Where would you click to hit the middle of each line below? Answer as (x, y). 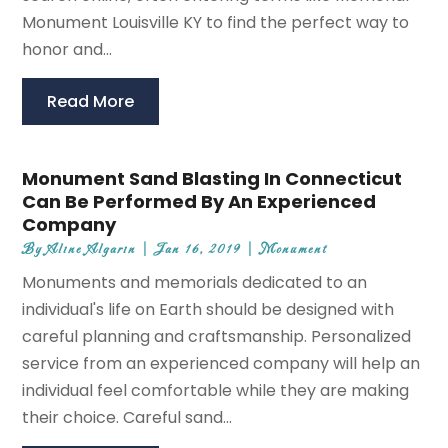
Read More (91, 102)
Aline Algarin (92, 250)
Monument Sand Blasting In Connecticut (212, 179)
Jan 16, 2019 (198, 250)
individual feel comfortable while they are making (216, 391)
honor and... (67, 50)
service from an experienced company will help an (221, 364)
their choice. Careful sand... (127, 418)
